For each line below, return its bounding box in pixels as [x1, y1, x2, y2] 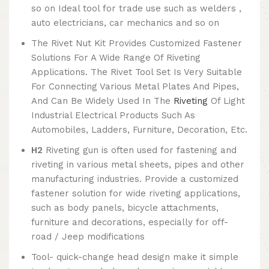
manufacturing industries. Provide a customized [31, 174, 238, 185]
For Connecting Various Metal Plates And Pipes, [31, 81, 239, 92]
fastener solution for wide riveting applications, [31, 188, 240, 199]
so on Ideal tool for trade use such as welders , [31, 3, 241, 14]
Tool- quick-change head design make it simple [31, 252, 238, 263]
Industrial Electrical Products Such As [31, 110, 195, 121]
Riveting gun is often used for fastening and [43, 145, 237, 156]
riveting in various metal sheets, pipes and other [31, 159, 244, 171]
